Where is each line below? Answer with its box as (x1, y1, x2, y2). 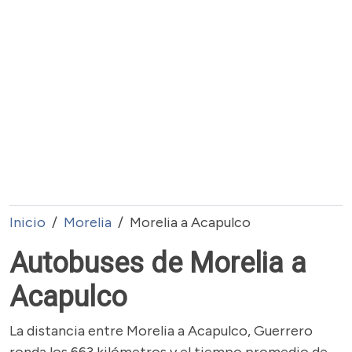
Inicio (9, 214, 46, 231)
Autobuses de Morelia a (9, 247, 306, 280)
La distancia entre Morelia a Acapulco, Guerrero (9, 322, 313, 339)
